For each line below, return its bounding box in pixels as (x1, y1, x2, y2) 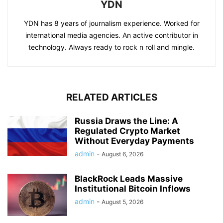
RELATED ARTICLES (66, 92, 157, 103)
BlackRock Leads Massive (75, 174, 183, 184)
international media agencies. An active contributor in (25, 31, 198, 39)
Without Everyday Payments (75, 136, 194, 146)
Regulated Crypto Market (75, 126, 180, 136)
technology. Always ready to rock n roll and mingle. (28, 43, 195, 51)
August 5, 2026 (102, 198, 143, 206)
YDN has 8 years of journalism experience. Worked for (23, 19, 200, 27)
